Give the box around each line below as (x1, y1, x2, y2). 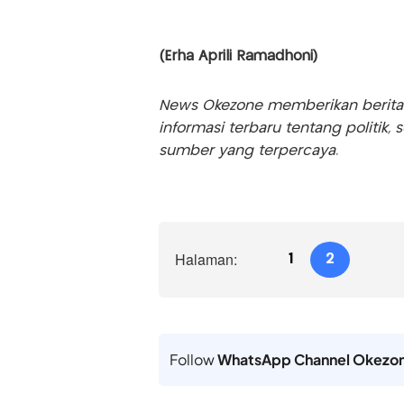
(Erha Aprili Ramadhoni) (158, 49, 317, 63)
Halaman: (174, 248, 237, 270)
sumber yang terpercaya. (158, 143, 338, 158)
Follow (169, 349, 217, 369)
